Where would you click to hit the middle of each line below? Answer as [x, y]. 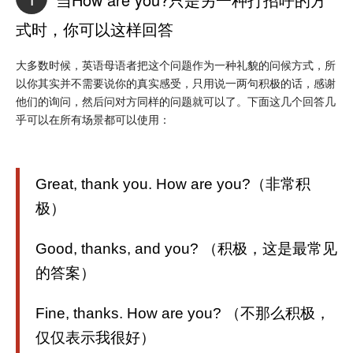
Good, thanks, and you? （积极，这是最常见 [186, 248]
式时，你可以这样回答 [95, 28]
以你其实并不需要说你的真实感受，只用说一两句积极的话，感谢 [176, 82]
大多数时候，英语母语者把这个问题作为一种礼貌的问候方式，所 [176, 64]
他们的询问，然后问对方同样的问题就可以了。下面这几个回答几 [176, 100]
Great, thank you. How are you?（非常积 [173, 184]
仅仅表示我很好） [95, 337]
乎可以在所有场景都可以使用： [93, 119]
